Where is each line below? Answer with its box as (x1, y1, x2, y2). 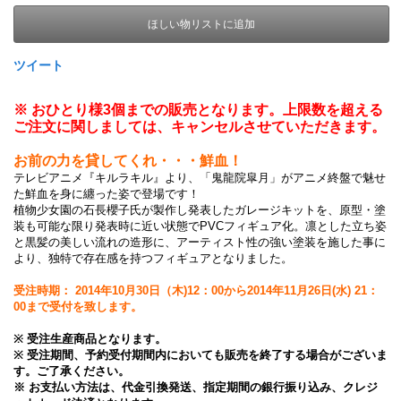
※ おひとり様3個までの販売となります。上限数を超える (13, 102, 383, 117)
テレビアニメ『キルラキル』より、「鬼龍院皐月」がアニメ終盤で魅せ (13, 171, 386, 184)
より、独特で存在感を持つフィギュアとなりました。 (13, 252, 293, 265)
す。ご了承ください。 (13, 364, 130, 378)
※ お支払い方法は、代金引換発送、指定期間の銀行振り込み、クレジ (13, 380, 378, 394)
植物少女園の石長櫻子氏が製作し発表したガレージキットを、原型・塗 (13, 203, 386, 217)
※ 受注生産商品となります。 (13, 332, 166, 346)
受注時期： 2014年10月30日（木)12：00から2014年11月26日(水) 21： (13, 284, 379, 297)
